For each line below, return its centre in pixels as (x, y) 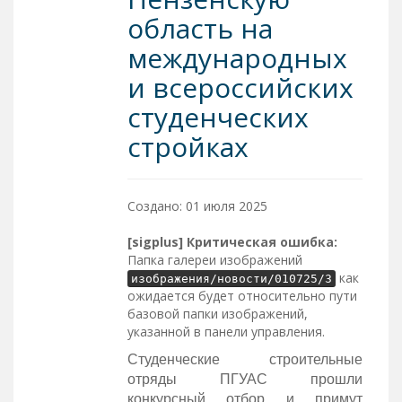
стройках (188, 146)
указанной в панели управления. (226, 331)
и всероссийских (240, 87)
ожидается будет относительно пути (242, 295)
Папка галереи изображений (214, 259)
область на (200, 28)
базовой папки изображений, (217, 313)
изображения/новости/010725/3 (231, 278)
